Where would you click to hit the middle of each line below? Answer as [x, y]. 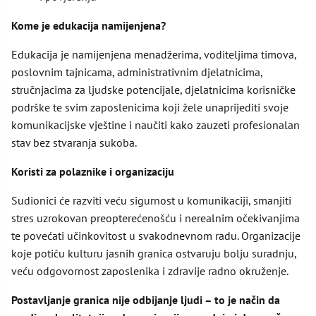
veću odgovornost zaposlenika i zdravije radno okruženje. [150, 271]
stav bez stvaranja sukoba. [74, 142]
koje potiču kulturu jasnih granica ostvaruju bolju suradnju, [154, 253]
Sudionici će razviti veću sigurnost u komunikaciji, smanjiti [151, 200]
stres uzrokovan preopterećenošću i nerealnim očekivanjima [156, 218]
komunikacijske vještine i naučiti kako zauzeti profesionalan [156, 124]
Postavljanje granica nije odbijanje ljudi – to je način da [146, 299]
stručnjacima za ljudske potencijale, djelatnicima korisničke [153, 89]
